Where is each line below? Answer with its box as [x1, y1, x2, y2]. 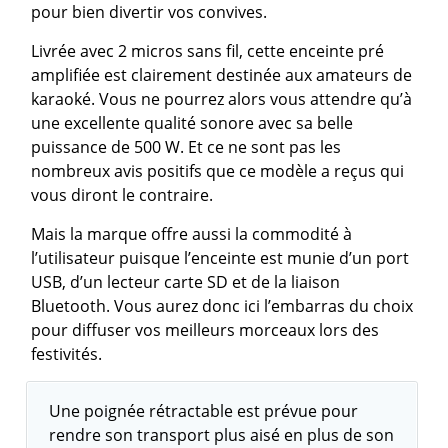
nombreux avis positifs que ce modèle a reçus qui [31, 159, 405, 182]
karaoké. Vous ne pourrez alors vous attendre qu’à [31, 87, 413, 110]
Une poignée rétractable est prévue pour [49, 399, 359, 422]
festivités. [31, 342, 103, 365]
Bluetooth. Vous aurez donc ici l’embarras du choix [31, 294, 414, 317]
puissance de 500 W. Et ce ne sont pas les [31, 135, 342, 158]
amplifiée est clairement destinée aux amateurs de [31, 63, 413, 86]
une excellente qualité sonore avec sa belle [31, 111, 354, 134]
